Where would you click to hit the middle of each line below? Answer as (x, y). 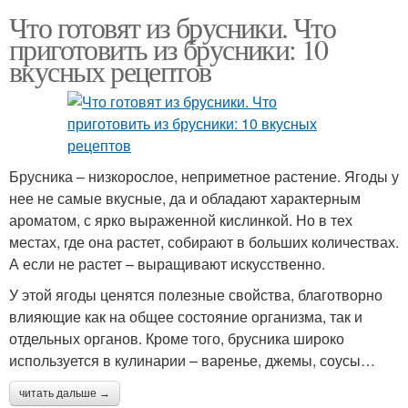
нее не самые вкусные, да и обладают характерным (185, 199)
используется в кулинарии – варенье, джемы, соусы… (192, 361)
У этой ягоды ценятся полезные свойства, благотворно (196, 295)
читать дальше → (65, 394)
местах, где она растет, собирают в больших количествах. (204, 242)
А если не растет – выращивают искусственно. (167, 264)
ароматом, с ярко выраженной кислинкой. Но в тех (181, 220)
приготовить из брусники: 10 (168, 49)
